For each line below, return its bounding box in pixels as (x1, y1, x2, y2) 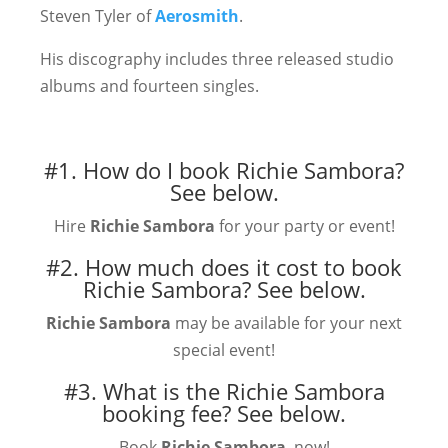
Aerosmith (155, 5, 239, 27)
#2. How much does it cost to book (46, 252, 402, 282)
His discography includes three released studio (40, 48, 394, 70)
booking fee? (102, 398, 237, 428)
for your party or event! (214, 215, 395, 237)
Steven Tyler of (40, 5, 155, 27)
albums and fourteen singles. (40, 75, 259, 97)
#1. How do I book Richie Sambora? (44, 155, 404, 185)
